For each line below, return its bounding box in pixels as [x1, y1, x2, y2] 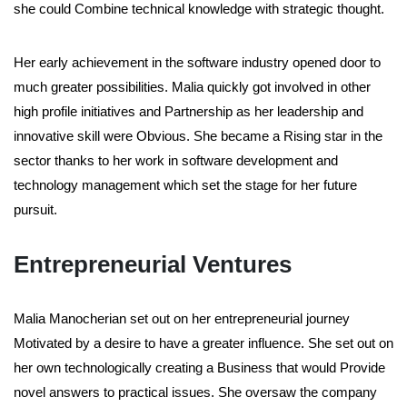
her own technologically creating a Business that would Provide [14, 360, 385, 376]
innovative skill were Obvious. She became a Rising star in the [14, 128, 382, 144]
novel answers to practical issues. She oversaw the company [14, 384, 377, 401]
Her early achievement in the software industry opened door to [14, 55, 381, 71]
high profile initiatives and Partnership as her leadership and [14, 104, 363, 120]
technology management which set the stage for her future [14, 177, 357, 194]
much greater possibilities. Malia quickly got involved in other [14, 79, 371, 95]
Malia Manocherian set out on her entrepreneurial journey [14, 311, 350, 327]
